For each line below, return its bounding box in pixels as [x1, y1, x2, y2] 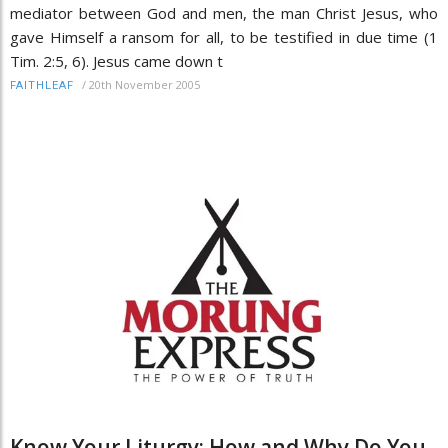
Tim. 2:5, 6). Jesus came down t [10, 50, 223, 71]
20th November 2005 [89, 76, 200, 92]
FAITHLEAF [10, 78, 74, 92]
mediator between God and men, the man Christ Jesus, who [10, 2, 438, 23]
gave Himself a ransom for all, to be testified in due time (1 [10, 26, 438, 47]
